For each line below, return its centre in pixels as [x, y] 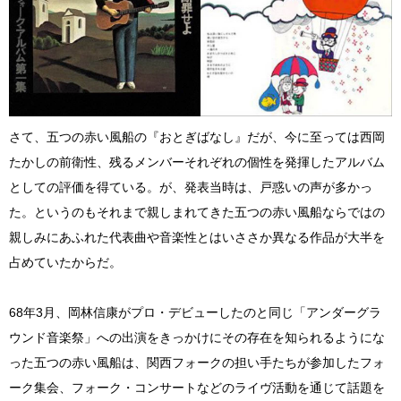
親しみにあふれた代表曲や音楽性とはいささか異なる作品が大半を [197, 237]
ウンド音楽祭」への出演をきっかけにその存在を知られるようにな [197, 337]
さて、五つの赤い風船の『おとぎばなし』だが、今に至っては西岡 [197, 137]
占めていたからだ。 [65, 262]
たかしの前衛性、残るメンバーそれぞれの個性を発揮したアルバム [197, 162]
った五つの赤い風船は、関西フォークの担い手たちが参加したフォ [197, 362]
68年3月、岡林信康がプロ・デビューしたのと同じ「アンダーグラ [195, 312]
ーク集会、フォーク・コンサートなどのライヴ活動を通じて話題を [197, 387]
